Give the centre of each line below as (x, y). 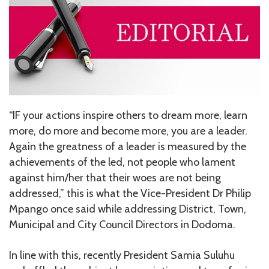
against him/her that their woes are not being (115, 178)
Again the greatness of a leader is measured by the (128, 147)
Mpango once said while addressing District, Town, (128, 209)
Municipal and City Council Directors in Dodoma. (122, 225)
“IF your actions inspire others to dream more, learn (128, 116)
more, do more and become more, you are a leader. (128, 131)
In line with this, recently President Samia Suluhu (122, 255)
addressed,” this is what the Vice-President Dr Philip (130, 194)
